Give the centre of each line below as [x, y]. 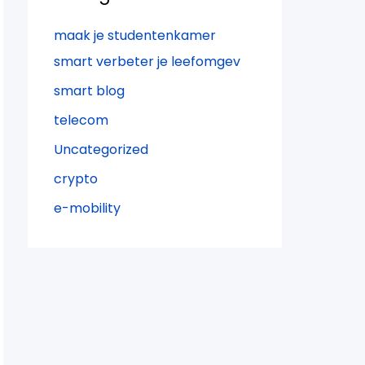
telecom [81, 120]
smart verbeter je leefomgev [147, 61]
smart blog [89, 90]
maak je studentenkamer [135, 35]
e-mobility [87, 208]
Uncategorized [101, 149]
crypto [76, 178]
